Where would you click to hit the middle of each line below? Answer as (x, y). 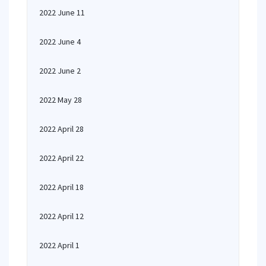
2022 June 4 (60, 42)
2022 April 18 (61, 187)
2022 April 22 (61, 158)
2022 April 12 (61, 216)
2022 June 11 (62, 12)
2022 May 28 (61, 100)
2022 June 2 (60, 71)
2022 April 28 (61, 129)
